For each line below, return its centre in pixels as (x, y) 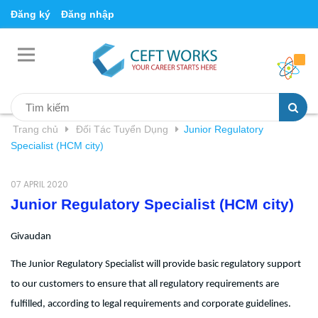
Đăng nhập (88, 14)
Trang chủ (35, 129)
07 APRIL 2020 (39, 184)
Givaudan (31, 237)
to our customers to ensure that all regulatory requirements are (145, 284)
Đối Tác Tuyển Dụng (122, 129)
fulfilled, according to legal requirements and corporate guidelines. (151, 304)
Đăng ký (31, 14)
